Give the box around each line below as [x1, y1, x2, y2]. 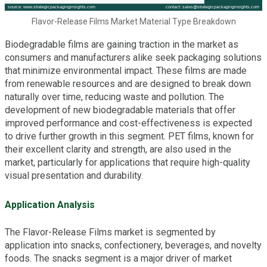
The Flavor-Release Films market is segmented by [5, 226, 216, 238]
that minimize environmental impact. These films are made [5, 64, 247, 76]
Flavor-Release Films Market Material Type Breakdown [31, 16, 236, 26]
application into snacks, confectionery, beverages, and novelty [5, 240, 262, 251]
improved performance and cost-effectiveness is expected [5, 117, 252, 129]
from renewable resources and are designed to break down [5, 77, 251, 89]
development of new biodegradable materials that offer [5, 104, 235, 116]
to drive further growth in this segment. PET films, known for [5, 130, 254, 142]
